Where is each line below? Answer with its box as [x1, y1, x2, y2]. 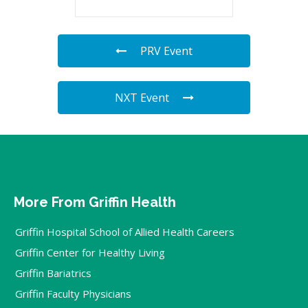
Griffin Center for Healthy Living [15, 245, 165, 259]
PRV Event [140, 43, 192, 58]
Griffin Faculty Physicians [15, 286, 131, 300]
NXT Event [114, 89, 169, 105]
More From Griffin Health [14, 193, 176, 210]
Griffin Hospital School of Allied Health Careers [15, 224, 234, 239]
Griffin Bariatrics [15, 265, 91, 280]
